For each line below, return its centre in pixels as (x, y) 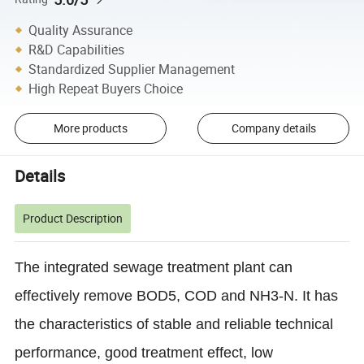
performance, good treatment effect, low (144, 352)
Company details (273, 128)
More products (90, 128)
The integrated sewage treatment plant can (154, 267)
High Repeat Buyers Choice (106, 88)
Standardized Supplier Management (132, 69)
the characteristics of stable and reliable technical (174, 324)
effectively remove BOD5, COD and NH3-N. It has (177, 295)
